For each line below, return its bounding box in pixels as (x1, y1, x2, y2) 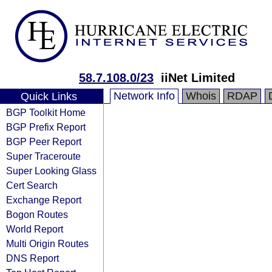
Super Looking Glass (6, 165, 97, 176)
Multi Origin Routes (6, 238, 89, 249)
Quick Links (20, 90, 77, 103)
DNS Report (6, 253, 59, 263)
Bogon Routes (6, 209, 68, 220)
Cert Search (6, 180, 58, 191)
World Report (6, 223, 63, 234)
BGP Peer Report (6, 136, 81, 147)
